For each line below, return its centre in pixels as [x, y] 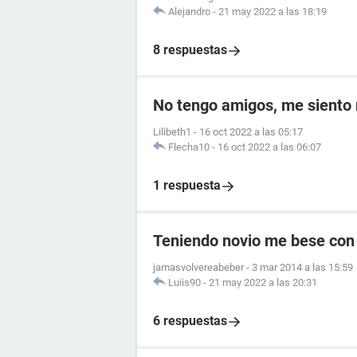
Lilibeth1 [172, 132]
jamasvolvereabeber [198, 267]
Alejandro [189, 12]
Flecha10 [189, 147]
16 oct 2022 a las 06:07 [269, 147]
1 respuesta [187, 185]
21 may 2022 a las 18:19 [273, 12]
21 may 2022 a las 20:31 [263, 282]
